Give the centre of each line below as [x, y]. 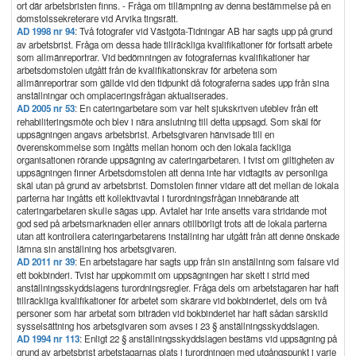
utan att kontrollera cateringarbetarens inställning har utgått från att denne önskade [178, 236]
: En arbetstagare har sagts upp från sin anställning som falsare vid [207, 261]
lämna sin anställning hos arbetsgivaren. [97, 249]
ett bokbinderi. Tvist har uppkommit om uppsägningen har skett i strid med [163, 275]
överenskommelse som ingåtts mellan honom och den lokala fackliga [154, 147]
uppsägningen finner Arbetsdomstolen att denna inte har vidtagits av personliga [172, 172]
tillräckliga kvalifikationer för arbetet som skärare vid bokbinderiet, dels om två [172, 300]
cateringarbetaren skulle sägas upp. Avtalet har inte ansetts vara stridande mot [172, 211]
